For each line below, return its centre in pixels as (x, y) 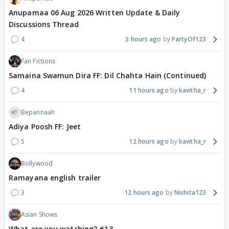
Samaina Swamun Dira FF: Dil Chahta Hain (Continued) (108, 75)
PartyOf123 (189, 39)
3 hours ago (143, 39)
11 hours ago (149, 90)
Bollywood (37, 163)
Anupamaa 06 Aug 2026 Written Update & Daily (95, 12)
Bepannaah (38, 112)
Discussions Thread (44, 24)
